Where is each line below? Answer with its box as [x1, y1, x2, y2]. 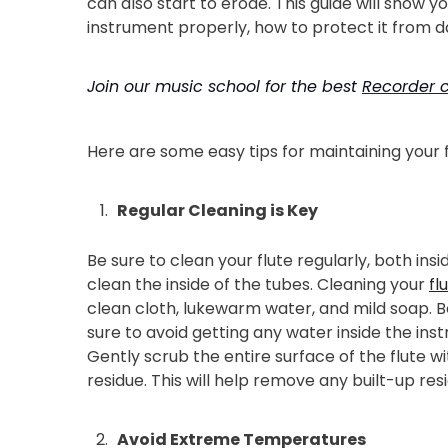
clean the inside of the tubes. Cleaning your [87, 272, 429, 296]
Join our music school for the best [87, 74, 362, 98]
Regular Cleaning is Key [117, 198, 318, 222]
